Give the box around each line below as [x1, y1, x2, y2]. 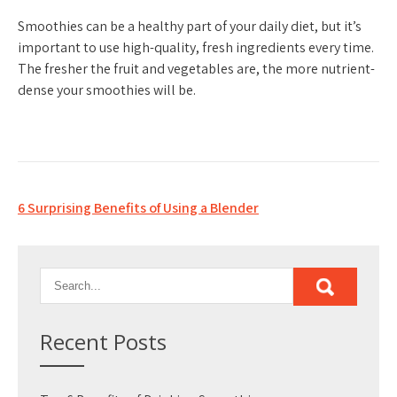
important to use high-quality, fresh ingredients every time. [18, 38, 374, 57]
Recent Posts [40, 327, 167, 356]
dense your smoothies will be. [18, 81, 196, 99]
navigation [17, 220, 138, 253]
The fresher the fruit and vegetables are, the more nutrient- [18, 59, 375, 78]
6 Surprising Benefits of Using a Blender [18, 198, 259, 217]
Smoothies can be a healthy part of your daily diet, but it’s [18, 17, 362, 35]
